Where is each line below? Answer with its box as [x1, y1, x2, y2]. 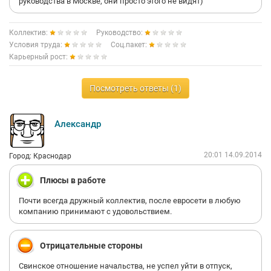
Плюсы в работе [40, 175, 106, 185]
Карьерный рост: [9, 53, 70, 61]
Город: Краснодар [9, 152, 71, 160]
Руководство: [96, 28, 145, 37]
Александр [54, 119, 101, 129]
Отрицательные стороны [40, 241, 143, 250]
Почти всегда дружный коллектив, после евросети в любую [19, 196, 241, 205]
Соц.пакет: [111, 41, 149, 49]
